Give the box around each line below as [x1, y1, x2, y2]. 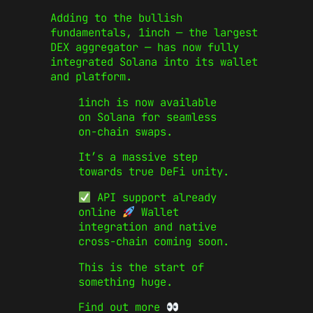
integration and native [78, 219, 217, 235]
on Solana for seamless [78, 109, 217, 124]
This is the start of [78, 259, 204, 275]
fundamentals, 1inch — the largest [50, 25, 258, 41]
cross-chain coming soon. [78, 234, 229, 249]
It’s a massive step [78, 150, 198, 165]
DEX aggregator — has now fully [50, 40, 239, 55]
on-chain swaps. [78, 124, 173, 139]
